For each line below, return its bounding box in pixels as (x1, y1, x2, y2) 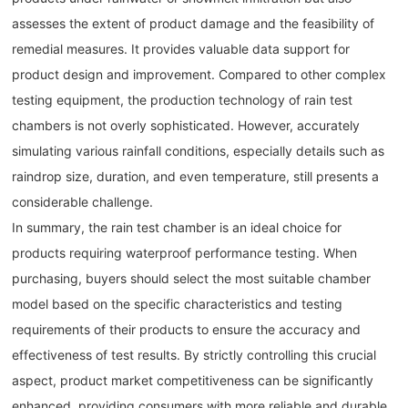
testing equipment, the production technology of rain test (12, 92, 353, 108)
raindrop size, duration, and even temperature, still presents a (12, 168, 380, 185)
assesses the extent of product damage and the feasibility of (12, 15, 375, 32)
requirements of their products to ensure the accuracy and (12, 321, 362, 338)
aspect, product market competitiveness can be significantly (12, 372, 374, 389)
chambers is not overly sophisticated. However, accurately (12, 117, 361, 134)
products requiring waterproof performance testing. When (12, 245, 358, 261)
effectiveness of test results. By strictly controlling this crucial (12, 347, 377, 363)
